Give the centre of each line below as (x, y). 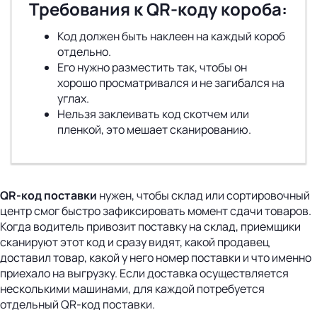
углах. (73, 99)
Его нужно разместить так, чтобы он (152, 68)
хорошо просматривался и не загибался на (171, 83)
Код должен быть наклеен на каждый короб (171, 36)
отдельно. (84, 52)
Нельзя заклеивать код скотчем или (153, 114)
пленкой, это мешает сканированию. (154, 130)
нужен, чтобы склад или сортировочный (203, 196)
